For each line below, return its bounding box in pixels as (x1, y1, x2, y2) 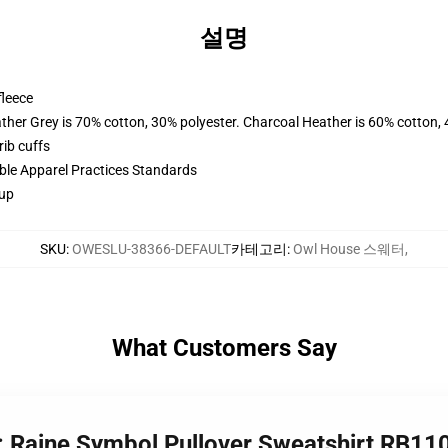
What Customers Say (111, 334, 337, 362)
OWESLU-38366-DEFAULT (72, 241, 231, 257)
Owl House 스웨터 (293, 241, 405, 257)
